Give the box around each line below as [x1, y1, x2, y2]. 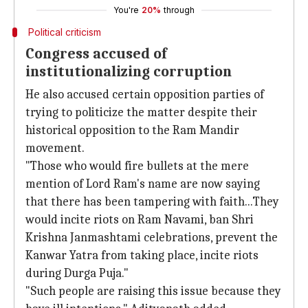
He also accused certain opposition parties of [25, 87, 264, 102]
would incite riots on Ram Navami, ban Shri [25, 212, 254, 227]
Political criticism [27, 26, 101, 38]
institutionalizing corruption [25, 63, 232, 80]
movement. [25, 141, 85, 155]
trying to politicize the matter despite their [25, 105, 257, 120]
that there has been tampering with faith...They [25, 195, 279, 209]
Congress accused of [25, 45, 166, 63]
